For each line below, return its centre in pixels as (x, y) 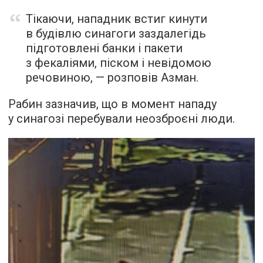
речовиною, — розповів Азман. (112, 77)
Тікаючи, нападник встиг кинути (117, 18)
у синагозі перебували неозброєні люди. (122, 118)
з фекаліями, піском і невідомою (119, 63)
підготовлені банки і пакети (104, 48)
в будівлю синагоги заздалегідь (116, 33)
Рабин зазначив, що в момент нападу (112, 104)
